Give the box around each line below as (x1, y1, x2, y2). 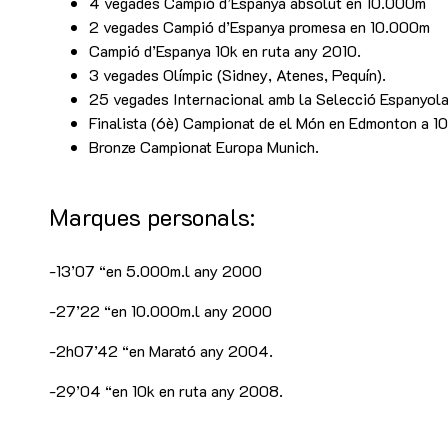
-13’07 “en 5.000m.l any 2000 (49, 260, 262, 281)
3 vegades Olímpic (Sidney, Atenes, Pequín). (89, 64, 386, 85)
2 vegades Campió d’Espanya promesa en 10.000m (89, 16, 430, 37)
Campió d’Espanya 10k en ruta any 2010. (89, 40, 361, 61)
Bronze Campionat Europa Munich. (89, 136, 319, 157)
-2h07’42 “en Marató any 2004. (49, 340, 273, 361)
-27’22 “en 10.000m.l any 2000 (49, 300, 272, 321)
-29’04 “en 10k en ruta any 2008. (49, 380, 283, 401)
